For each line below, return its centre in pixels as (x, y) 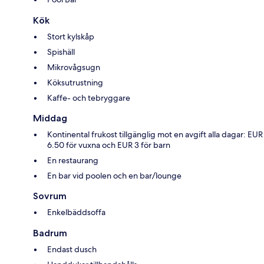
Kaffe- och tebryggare (89, 98)
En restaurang (73, 161)
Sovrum (50, 196)
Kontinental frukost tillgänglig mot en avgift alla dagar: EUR (155, 135)
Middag (50, 118)
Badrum (50, 233)
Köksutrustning (75, 83)
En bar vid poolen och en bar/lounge (114, 176)
